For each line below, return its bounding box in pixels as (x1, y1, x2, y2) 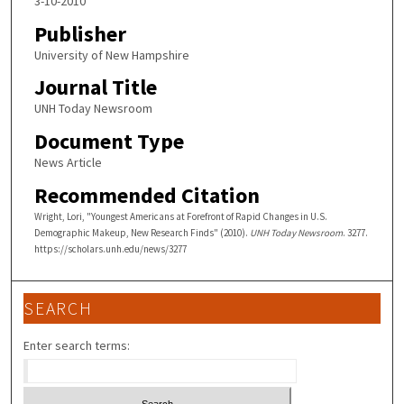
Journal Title (33, 73, 157, 102)
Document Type (33, 126, 184, 155)
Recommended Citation (33, 180, 260, 209)
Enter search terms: (23, 337, 131, 354)
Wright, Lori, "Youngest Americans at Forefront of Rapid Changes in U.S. (33, 209, 327, 223)
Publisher (33, 19, 126, 48)
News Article (33, 153, 102, 170)
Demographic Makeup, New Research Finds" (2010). (33, 225, 250, 239)
